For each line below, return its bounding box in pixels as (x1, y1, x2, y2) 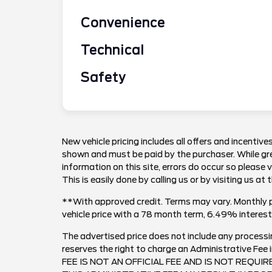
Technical (81, 42, 144, 58)
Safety (81, 70, 126, 85)
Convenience (81, 15, 165, 30)
